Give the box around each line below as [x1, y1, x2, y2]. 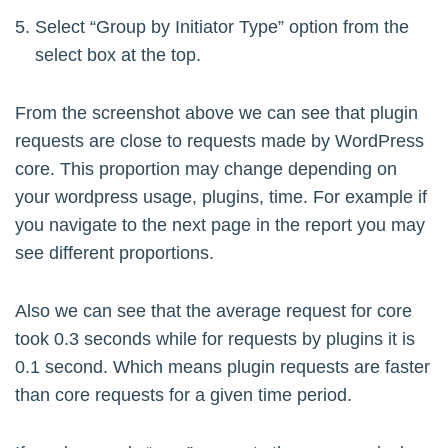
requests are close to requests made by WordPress [15, 131, 424, 152]
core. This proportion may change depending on [15, 159, 397, 180]
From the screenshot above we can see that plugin [15, 103, 418, 124]
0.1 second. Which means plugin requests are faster [15, 357, 430, 378]
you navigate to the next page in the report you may [15, 215, 425, 236]
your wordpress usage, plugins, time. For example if [15, 187, 427, 208]
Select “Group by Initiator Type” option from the [35, 17, 409, 38]
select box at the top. [35, 45, 201, 66]
